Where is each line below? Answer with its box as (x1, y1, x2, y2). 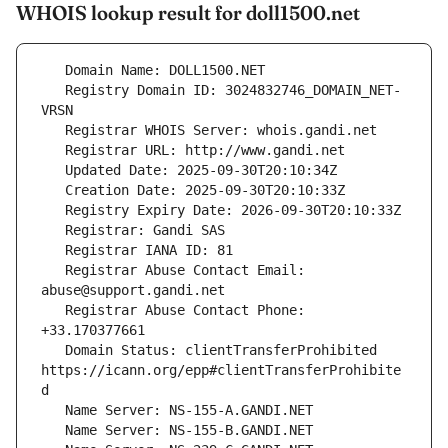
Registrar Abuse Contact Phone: (41, 302, 65, 319)
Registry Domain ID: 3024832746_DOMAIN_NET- (41, 82, 65, 99)
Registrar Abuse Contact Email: (41, 262, 65, 279)
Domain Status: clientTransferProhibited (41, 342, 65, 359)
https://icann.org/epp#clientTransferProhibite (41, 362, 401, 379)
